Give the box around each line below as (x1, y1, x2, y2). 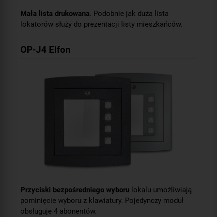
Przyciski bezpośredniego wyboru (20, 186, 129, 195)
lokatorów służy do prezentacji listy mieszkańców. (20, 20, 183, 29)
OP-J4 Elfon (20, 44, 71, 56)
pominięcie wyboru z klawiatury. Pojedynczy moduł (20, 196, 184, 205)
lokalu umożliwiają (129, 186, 192, 195)
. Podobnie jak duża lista (90, 9, 169, 18)
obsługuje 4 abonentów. (20, 207, 97, 216)
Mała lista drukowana (20, 9, 90, 18)
